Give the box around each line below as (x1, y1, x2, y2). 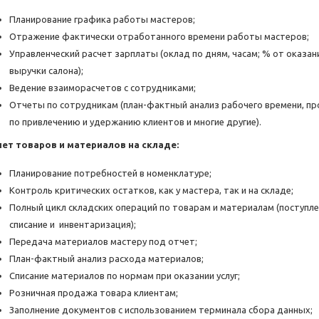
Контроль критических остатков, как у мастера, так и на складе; (9, 185, 293, 196)
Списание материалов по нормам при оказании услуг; (9, 271, 240, 281)
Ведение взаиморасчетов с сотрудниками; (9, 83, 196, 93)
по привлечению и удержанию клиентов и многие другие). (9, 117, 261, 127)
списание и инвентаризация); (9, 219, 136, 230)
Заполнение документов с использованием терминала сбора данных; (9, 305, 313, 315)
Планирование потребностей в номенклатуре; (9, 168, 211, 179)
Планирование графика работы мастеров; (9, 14, 195, 25)
